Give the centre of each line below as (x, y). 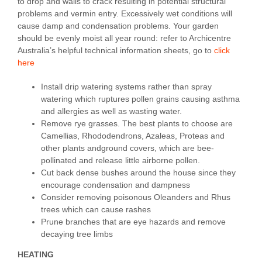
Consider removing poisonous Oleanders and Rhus (136, 197)
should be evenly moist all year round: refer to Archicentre (124, 38)
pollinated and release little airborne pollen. (120, 161)
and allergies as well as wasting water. (111, 111)
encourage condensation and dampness (116, 185)
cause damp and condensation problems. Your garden (118, 26)
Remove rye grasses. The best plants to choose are (137, 124)
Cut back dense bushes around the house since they (138, 173)
